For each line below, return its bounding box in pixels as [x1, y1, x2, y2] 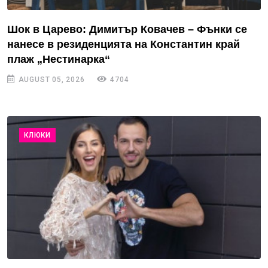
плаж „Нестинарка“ [7, 53, 110, 65]
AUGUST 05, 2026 [16, 75, 85, 84]
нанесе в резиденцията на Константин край [7, 38, 240, 50]
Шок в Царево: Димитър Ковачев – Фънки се [7, 23, 247, 35]
